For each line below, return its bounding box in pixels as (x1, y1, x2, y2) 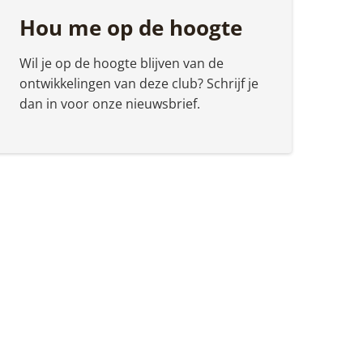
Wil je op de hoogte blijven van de (19, 53, 224, 72)
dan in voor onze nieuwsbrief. (19, 94, 200, 113)
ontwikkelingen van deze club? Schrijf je (19, 74, 258, 92)
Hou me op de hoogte (19, 12, 242, 42)
